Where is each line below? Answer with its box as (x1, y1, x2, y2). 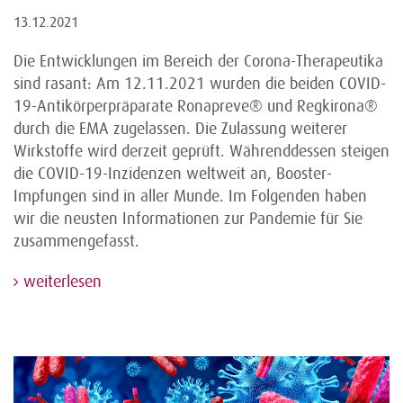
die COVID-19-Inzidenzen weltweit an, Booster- (13, 165, 332, 184)
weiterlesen (19, 273, 102, 291)
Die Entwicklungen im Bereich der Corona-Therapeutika (13, 52, 383, 71)
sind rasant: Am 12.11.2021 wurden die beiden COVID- (13, 75, 386, 94)
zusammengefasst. (13, 232, 139, 251)
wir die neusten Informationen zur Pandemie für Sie (13, 210, 363, 228)
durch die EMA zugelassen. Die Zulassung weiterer (13, 120, 347, 139)
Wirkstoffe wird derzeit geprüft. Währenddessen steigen (13, 142, 390, 161)
